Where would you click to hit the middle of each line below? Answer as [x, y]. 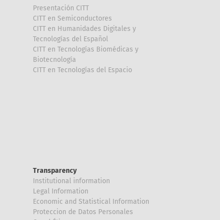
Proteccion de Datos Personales [83, 212]
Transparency [55, 170]
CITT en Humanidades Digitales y [84, 28]
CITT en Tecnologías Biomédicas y [86, 49]
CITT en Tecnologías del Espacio [82, 70]
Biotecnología [55, 59]
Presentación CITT [61, 8]
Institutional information [71, 181]
